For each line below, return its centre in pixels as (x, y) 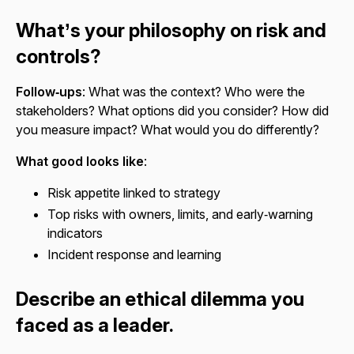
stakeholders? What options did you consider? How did (172, 110)
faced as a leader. (95, 326)
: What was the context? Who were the (194, 91)
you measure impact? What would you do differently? (168, 129)
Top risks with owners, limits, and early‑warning (180, 215)
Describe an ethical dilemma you (160, 299)
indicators (75, 233)
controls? (58, 56)
